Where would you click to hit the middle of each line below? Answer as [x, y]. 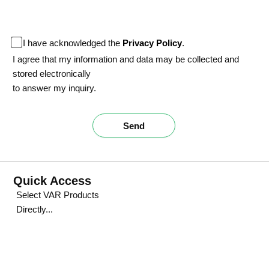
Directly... [35, 210]
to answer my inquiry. [55, 88]
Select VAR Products [58, 195]
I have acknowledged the [73, 43]
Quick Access [53, 181]
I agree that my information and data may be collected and [126, 59]
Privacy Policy [153, 43]
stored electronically [52, 74]
